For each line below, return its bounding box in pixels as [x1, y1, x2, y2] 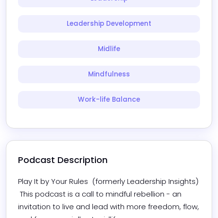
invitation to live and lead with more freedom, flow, [18, 201, 199, 212]
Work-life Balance [78, 94, 140, 104]
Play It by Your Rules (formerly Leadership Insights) [18, 176, 199, 186]
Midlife [98, 44, 120, 54]
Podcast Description [18, 153, 108, 166]
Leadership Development [67, 18, 151, 28]
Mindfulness [88, 69, 130, 79]
